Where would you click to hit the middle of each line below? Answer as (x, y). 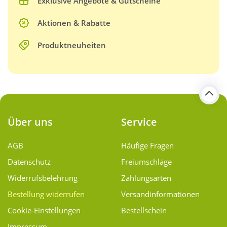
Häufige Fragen (147, 146)
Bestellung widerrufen (46, 194)
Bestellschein (144, 211)
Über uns (30, 122)
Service (139, 122)
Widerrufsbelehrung (43, 178)
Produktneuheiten (72, 45)
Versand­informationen (160, 194)
